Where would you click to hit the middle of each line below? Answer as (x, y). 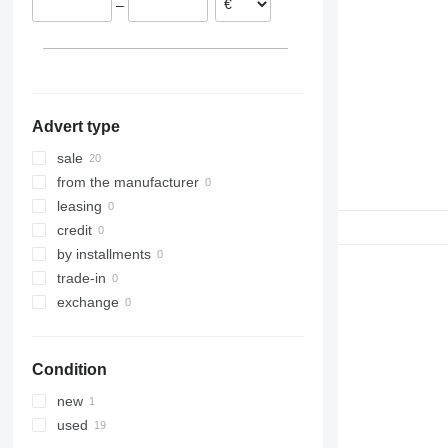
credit (74, 230)
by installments (103, 254)
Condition (69, 370)
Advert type (75, 127)
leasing (79, 206)
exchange (87, 302)
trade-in (81, 278)
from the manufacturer (127, 182)
